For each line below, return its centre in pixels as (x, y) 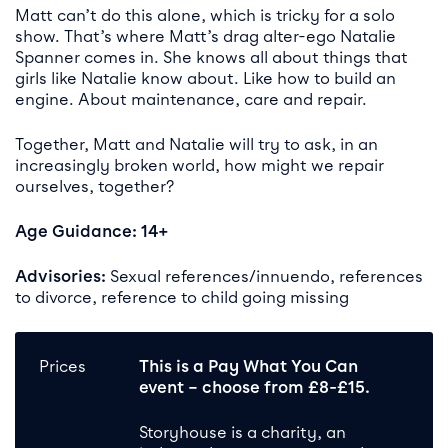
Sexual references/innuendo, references (266, 276)
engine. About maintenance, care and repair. (191, 99)
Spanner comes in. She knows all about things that (211, 57)
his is (171, 366)
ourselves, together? (94, 186)
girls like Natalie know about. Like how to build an (205, 78)
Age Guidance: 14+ (92, 231)
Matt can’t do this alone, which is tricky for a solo (205, 15)
